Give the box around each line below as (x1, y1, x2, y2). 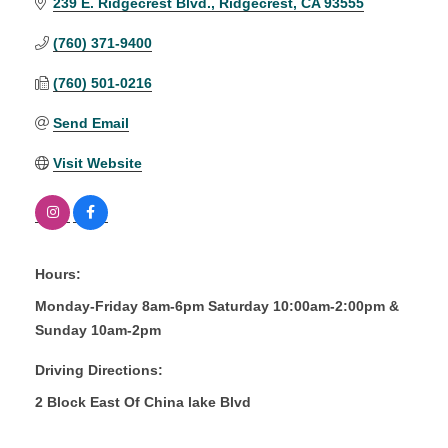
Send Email (52, 114, 129, 131)
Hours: (35, 265, 81, 282)
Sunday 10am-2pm (35, 321, 161, 338)
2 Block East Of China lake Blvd (35, 393, 251, 410)
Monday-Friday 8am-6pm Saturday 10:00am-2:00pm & (35, 297, 399, 314)
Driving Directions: (35, 361, 163, 378)
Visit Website (52, 154, 142, 171)
